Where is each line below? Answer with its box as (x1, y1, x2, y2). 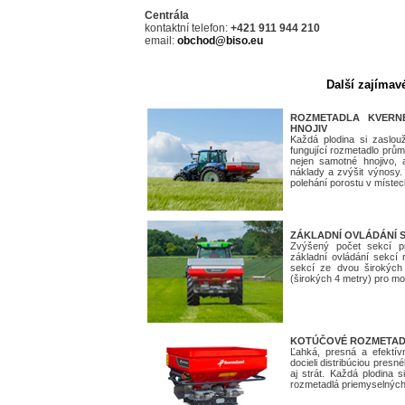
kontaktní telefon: (145, 22, 231, 35)
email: (145, 34, 177, 48)
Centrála (145, 9, 189, 23)
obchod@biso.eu (177, 34, 263, 48)
